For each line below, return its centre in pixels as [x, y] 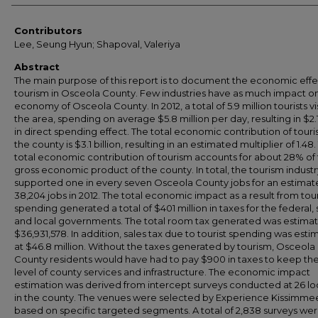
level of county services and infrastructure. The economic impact [162, 272]
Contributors [48, 31]
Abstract [37, 67]
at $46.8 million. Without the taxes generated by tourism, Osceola [165, 246]
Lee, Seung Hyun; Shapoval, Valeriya [97, 44]
